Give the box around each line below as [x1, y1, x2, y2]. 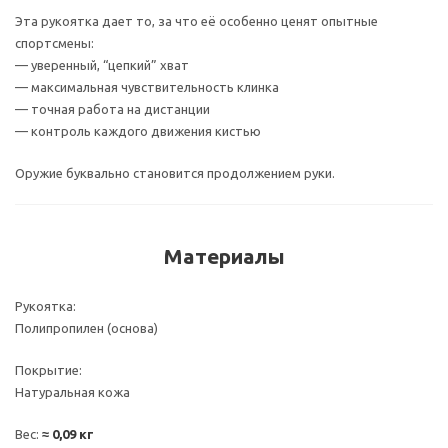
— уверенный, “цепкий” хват [15, 58, 189, 72]
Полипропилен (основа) [15, 321, 158, 335]
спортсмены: [15, 36, 94, 50]
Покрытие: [15, 363, 82, 377]
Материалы [163, 245, 285, 268]
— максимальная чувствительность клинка [15, 80, 279, 94]
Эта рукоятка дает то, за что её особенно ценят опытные [15, 14, 378, 28]
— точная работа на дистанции [15, 102, 210, 116]
